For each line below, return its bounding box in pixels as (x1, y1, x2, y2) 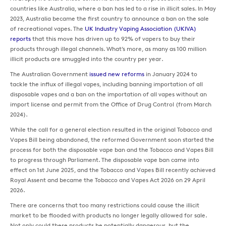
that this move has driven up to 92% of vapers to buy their (31, 35, 195, 43)
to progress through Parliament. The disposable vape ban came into (10, 156, 199, 164)
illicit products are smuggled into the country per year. (10, 55, 163, 63)
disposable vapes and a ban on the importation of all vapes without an (10, 90, 207, 98)
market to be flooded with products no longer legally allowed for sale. (10, 211, 207, 219)
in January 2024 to (144, 70, 197, 78)
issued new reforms (89, 70, 144, 78)
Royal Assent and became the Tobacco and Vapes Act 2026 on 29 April (10, 176, 205, 184)
